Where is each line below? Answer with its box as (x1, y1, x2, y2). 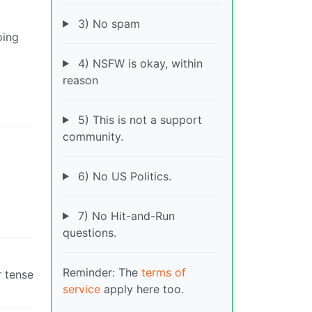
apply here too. (100, 281, 184, 296)
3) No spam (74, 16, 140, 31)
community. (63, 129, 123, 143)
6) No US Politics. (74, 169, 171, 183)
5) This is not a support (74, 112, 202, 127)
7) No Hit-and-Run (74, 208, 175, 223)
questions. (63, 225, 116, 240)
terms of (141, 265, 186, 279)
